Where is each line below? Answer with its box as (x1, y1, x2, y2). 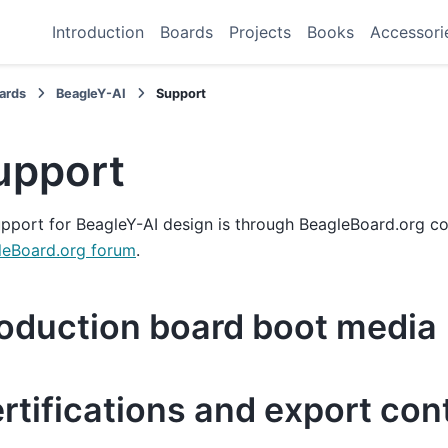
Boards (160, 22, 214, 42)
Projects (229, 22, 292, 42)
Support (156, 86, 207, 101)
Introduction (52, 22, 145, 42)
